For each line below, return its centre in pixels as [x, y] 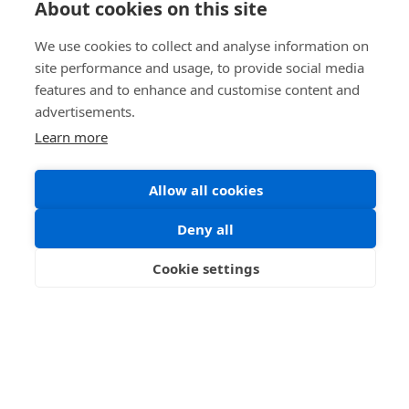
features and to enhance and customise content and [197, 89]
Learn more [71, 137]
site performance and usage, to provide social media [199, 68]
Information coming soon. [118, 303]
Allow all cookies [205, 189]
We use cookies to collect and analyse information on [202, 46]
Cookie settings [205, 268]
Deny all [205, 229]
